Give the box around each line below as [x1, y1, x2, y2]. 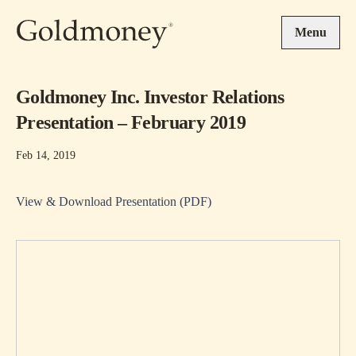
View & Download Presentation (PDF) [16, 195, 211, 208]
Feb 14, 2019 [16, 149, 75, 161]
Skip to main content [15, 2, 118, 15]
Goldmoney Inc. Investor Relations [16, 87, 284, 107]
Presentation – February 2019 [16, 112, 246, 133]
